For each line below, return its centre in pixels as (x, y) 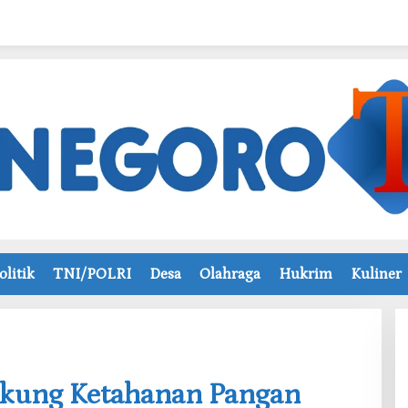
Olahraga (230, 274)
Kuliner (376, 274)
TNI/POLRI (92, 274)
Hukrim (306, 274)
